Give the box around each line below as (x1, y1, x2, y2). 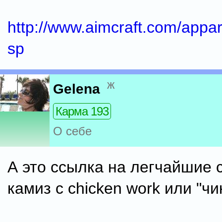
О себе (53, 124, 92, 138)
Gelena (53, 81, 100, 97)
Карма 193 (55, 105, 109, 118)
